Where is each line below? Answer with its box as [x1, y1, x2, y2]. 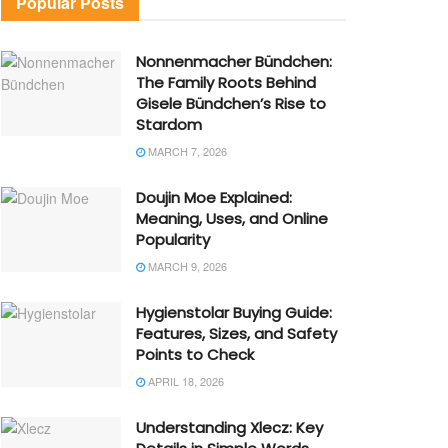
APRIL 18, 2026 [145, 372, 224, 389]
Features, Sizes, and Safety [136, 322, 337, 344]
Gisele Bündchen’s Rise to [136, 92, 326, 114]
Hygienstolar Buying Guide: [136, 301, 332, 323]
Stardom [136, 113, 202, 135]
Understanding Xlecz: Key [136, 416, 323, 438]
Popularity [136, 228, 210, 250]
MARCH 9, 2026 [145, 257, 227, 274]
